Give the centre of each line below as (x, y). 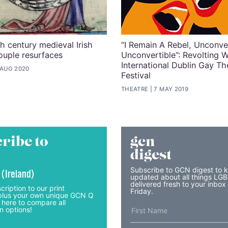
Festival (136, 75)
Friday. (141, 191)
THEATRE (135, 89)
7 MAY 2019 (171, 89)
